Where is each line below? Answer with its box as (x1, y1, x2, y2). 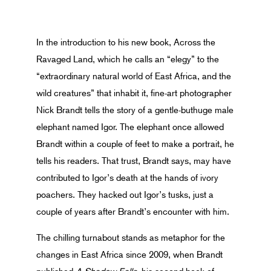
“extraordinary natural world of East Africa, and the (36, 71, 231, 82)
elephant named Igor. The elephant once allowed (36, 122, 224, 132)
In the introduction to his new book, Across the (36, 37, 215, 48)
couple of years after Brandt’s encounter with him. (36, 206, 229, 217)
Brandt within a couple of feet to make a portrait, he (36, 139, 234, 149)
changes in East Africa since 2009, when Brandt (36, 249, 223, 260)
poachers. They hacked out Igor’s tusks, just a (36, 189, 214, 200)
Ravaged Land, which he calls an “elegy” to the (36, 54, 219, 65)
